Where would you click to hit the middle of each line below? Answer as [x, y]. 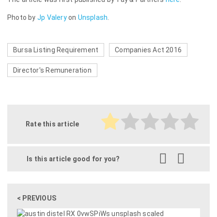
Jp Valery [52, 17]
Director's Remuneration [52, 70]
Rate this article [52, 124]
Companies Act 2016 [148, 50]
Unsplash [93, 17]
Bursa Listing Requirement [56, 50]
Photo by [22, 17]
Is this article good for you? [73, 159]
